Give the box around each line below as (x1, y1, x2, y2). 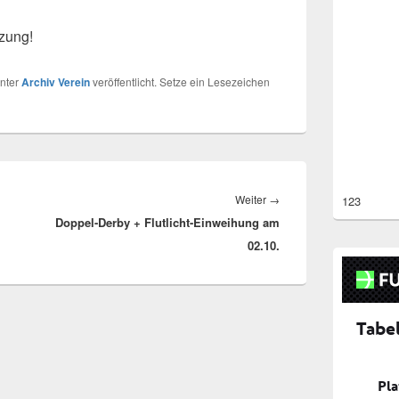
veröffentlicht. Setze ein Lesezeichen (90, 73, 270, 89)
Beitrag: (279, 213, 320, 230)
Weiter (235, 191, 269, 207)
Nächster (279, 190, 326, 207)
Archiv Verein (21, 73, 90, 90)
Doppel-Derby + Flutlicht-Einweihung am (55, 213, 280, 231)
